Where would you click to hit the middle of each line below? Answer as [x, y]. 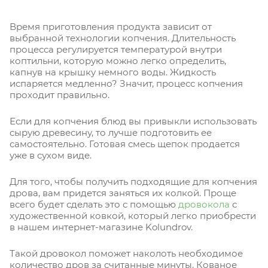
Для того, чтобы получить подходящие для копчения [133, 182]
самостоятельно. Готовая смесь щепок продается [125, 144]
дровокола [204, 205]
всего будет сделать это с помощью [94, 205]
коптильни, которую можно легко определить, [118, 61]
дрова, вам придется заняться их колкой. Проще [123, 193]
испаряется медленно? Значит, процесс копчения [126, 84]
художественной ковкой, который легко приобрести [133, 216]
